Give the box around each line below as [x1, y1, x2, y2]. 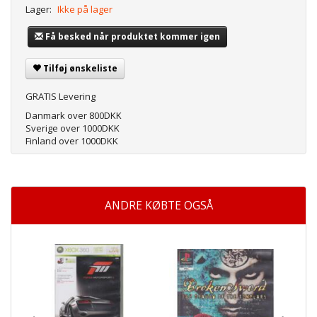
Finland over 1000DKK [25, 134, 118, 148]
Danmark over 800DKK [25, 109, 122, 122]
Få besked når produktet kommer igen [45, 30, 220, 43]
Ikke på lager [57, 3, 113, 16]
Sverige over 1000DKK [25, 122, 120, 135]
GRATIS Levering [25, 90, 96, 103]
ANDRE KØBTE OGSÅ [104, 197, 213, 214]
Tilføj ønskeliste [43, 62, 117, 75]
